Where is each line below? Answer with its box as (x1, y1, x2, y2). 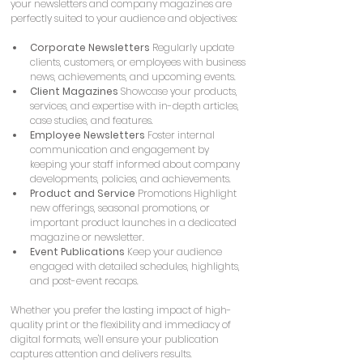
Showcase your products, (118, 83, 240, 98)
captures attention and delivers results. (11, 346, 192, 361)
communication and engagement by (30, 142, 211, 156)
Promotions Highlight (135, 186, 239, 200)
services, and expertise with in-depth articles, (30, 98, 241, 113)
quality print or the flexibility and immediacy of (11, 317, 233, 331)
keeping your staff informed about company (30, 156, 242, 171)
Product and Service (30, 186, 135, 200)
